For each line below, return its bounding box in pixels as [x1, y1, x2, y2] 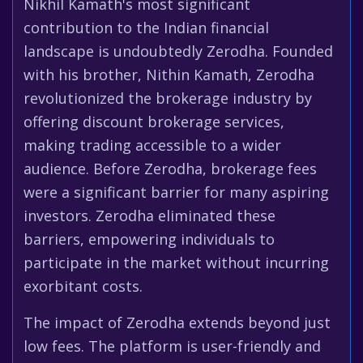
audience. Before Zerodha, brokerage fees [23, 159, 317, 178]
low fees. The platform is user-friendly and [23, 336, 321, 356]
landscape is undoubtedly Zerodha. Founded [23, 41, 333, 61]
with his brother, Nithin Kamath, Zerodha [23, 65, 314, 84]
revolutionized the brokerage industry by [23, 88, 312, 108]
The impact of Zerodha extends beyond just [23, 313, 331, 332]
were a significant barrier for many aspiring [23, 182, 329, 202]
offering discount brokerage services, [23, 112, 284, 131]
